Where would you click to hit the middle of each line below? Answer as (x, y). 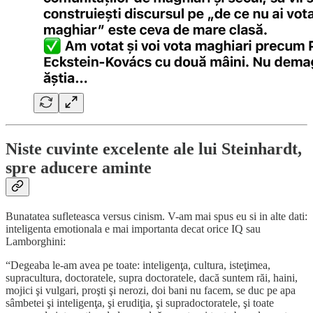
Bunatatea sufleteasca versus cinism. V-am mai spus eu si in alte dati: (156, 216)
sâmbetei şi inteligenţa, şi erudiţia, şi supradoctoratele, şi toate (140, 303)
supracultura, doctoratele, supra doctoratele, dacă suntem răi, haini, (152, 277)
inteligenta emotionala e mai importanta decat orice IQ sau (133, 228)
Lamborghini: (36, 241)
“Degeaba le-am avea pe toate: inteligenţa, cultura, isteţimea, (138, 265)
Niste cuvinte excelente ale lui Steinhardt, (154, 148)
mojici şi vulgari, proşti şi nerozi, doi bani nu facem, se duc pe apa (151, 290)
